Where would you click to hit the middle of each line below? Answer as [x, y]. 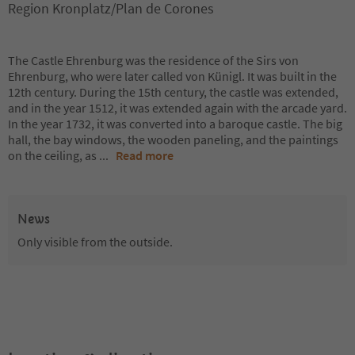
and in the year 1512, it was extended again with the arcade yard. [177, 108]
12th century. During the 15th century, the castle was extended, [173, 92]
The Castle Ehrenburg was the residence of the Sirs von [153, 60]
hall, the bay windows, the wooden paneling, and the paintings [173, 139]
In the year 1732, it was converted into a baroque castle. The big [175, 124]
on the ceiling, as [53, 155]
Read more [145, 155]
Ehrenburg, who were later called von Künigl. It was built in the [172, 76]
